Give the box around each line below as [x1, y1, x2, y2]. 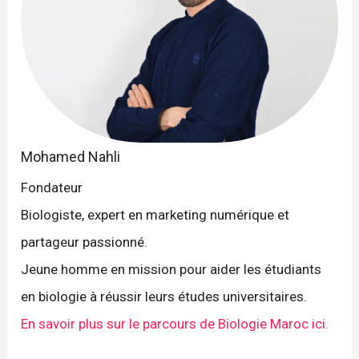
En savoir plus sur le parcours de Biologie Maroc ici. [21, 316, 329, 333]
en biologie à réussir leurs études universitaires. [21, 288, 308, 305]
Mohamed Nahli [21, 148, 121, 166]
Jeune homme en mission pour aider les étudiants [21, 261, 322, 278]
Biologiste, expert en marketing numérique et [21, 207, 290, 224]
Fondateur [21, 179, 83, 196]
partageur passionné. [21, 234, 148, 251]
